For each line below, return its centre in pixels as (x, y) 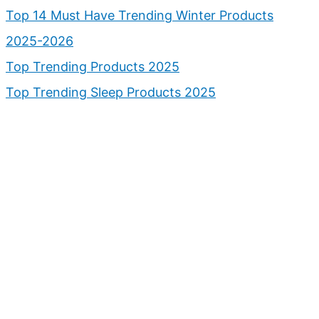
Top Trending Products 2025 (93, 66)
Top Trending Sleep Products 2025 (111, 92)
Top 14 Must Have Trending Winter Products (140, 15)
